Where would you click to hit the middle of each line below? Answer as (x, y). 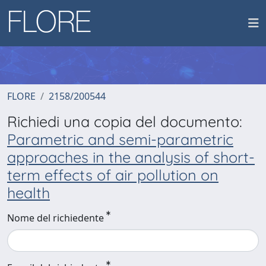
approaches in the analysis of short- (131, 157)
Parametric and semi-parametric (120, 139)
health (28, 193)
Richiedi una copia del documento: (125, 121)
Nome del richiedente (56, 218)
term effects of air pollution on (113, 175)
